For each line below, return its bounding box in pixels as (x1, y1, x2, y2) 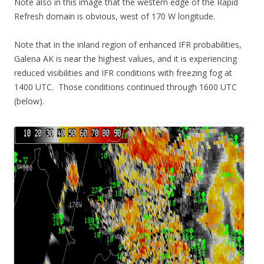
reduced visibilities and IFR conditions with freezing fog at (14, 67, 232, 78)
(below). (14, 95, 44, 107)
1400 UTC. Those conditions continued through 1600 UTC (14, 81, 237, 93)
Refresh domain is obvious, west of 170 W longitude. (14, 11, 215, 22)
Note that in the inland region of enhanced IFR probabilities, (14, 39, 242, 50)
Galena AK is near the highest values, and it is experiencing (14, 53, 237, 64)
